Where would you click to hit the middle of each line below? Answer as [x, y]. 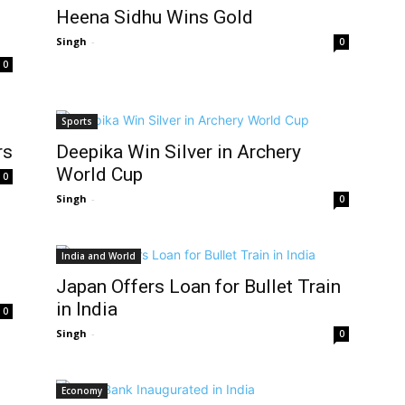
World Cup [99, 174]
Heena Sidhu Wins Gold [155, 17]
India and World [99, 256]
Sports [77, 121]
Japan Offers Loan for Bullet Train [198, 287]
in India [87, 309]
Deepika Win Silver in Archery [179, 152]
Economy [82, 391]
